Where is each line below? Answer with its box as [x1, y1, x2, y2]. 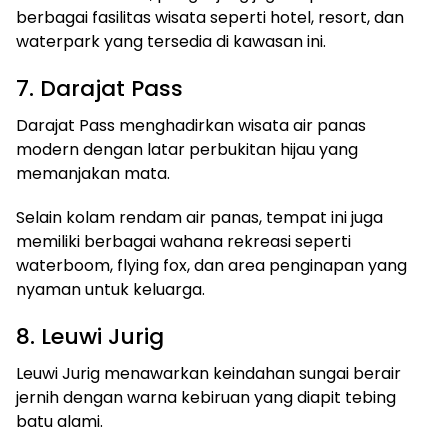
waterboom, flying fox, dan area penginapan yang [16, 254, 407, 278]
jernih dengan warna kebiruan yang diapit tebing [16, 386, 396, 410]
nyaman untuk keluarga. [16, 278, 205, 302]
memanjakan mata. [16, 162, 170, 186]
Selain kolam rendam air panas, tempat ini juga [16, 206, 383, 230]
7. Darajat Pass [16, 73, 183, 105]
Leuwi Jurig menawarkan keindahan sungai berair [16, 362, 401, 386]
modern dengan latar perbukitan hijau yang [16, 138, 358, 162]
